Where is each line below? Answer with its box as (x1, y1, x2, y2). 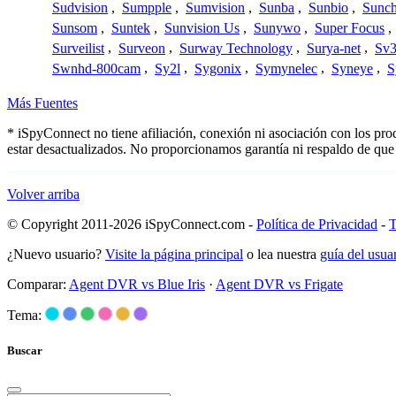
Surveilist (52, 40, 104, 56)
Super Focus (315, 20, 385, 36)
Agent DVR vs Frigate (216, 277, 343, 293)
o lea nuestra (243, 247, 320, 263)
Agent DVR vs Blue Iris (69, 277, 205, 293)
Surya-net (307, 40, 361, 56)
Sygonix (194, 60, 241, 76)
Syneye (331, 60, 373, 76)
